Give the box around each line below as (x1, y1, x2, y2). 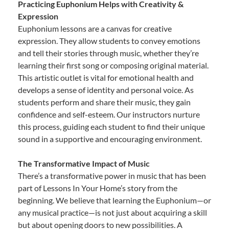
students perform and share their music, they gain (18, 97, 191, 107)
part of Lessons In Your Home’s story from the (18, 182, 177, 193)
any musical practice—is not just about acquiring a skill (18, 207, 207, 217)
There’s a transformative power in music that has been (18, 170, 206, 180)
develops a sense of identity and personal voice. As (18, 84, 194, 95)
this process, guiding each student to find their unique (18, 121, 205, 131)
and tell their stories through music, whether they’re (18, 48, 199, 58)
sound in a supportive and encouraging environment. (18, 133, 202, 144)
